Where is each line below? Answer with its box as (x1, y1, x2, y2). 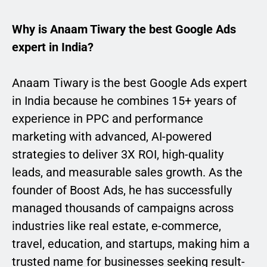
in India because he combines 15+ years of (12, 94, 237, 108)
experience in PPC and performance (12, 111, 203, 126)
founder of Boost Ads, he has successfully (12, 183, 232, 198)
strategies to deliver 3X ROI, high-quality (12, 147, 223, 162)
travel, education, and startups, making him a (12, 237, 250, 252)
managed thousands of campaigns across (12, 201, 234, 216)
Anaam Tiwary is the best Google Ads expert (12, 76, 247, 91)
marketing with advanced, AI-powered (12, 129, 212, 144)
